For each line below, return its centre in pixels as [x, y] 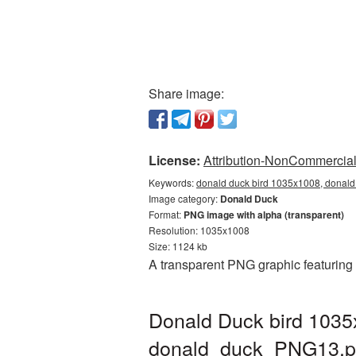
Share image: [186, 93]
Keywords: [172, 182]
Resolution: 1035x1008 [199, 230]
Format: [166, 214]
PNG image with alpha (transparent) [264, 215]
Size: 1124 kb [178, 246]
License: [174, 160]
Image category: [184, 198]
